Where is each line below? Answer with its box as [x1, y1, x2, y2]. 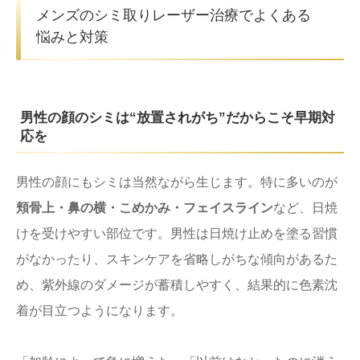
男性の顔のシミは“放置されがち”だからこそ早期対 [20, 109, 335, 125]
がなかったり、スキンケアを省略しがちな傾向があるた [16, 252, 337, 266]
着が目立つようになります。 [16, 303, 183, 317]
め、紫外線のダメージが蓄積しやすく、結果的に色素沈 [16, 277, 337, 292]
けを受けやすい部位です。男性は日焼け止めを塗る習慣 [16, 226, 337, 240]
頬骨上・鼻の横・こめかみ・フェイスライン [16, 200, 273, 215]
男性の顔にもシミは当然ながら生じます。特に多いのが [16, 174, 337, 189]
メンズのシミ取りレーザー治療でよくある [36, 6, 311, 23]
